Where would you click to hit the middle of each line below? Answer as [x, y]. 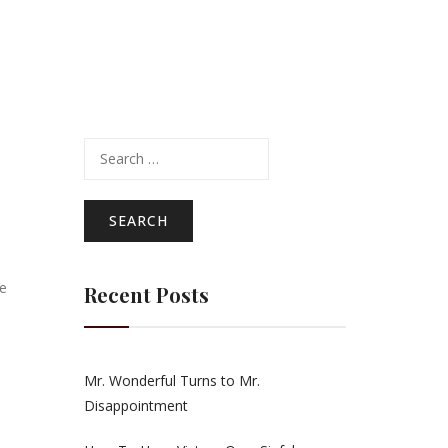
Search [104, 147]
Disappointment [135, 405]
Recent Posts [146, 294]
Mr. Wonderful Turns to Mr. [171, 380]
